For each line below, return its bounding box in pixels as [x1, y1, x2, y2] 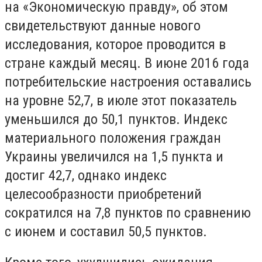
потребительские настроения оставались [5, 73, 251, 90]
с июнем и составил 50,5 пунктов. [5, 223, 211, 240]
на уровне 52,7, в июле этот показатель [5, 92, 237, 109]
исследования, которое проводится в [5, 36, 226, 53]
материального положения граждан [5, 129, 221, 146]
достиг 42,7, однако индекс [5, 167, 167, 184]
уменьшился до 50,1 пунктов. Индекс [5, 111, 227, 127]
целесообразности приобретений [5, 185, 202, 202]
